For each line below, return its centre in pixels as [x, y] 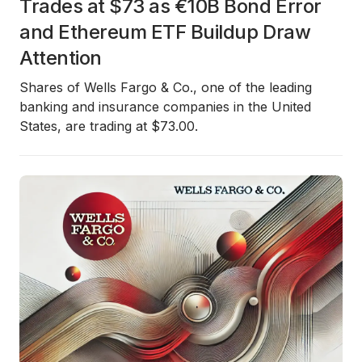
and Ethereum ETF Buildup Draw [165, 32]
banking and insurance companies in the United [165, 107]
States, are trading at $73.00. [109, 126]
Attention [61, 58]
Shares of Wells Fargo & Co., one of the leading [166, 87]
